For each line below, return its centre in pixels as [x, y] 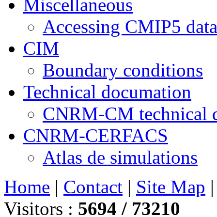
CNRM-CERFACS [96, 135]
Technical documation [107, 92]
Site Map [171, 186]
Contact [93, 186]
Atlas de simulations [120, 157]
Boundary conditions [123, 70]
